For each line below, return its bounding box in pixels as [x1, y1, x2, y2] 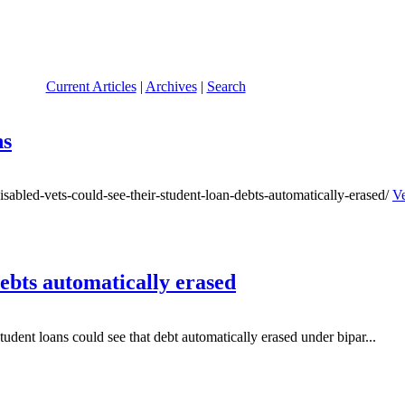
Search [206, 78, 246, 94]
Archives [145, 78, 197, 94]
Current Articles [45, 78, 137, 94]
